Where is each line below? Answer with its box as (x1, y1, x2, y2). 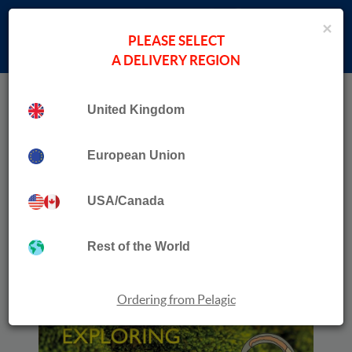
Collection (95, 90, 146, 103)
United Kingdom (87, 103, 185, 116)
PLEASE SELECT (127, 33, 225, 48)
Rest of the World (87, 240, 191, 253)
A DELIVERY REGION (112, 53, 240, 68)
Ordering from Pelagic (116, 292, 236, 306)
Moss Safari (162, 90, 218, 103)
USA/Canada (87, 194, 165, 207)
